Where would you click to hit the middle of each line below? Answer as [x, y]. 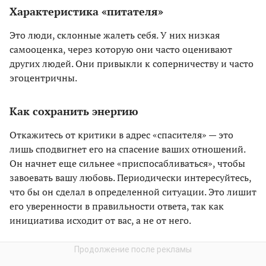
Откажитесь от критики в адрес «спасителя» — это [121, 135]
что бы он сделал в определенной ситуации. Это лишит [133, 192]
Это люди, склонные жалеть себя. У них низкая [115, 35]
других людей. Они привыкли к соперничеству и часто [132, 64]
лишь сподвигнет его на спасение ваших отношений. [127, 149]
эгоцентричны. [43, 78]
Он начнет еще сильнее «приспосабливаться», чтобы [127, 164]
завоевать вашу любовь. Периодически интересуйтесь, [130, 178]
